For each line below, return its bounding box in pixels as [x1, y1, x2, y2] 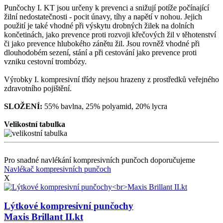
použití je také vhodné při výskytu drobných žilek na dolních [4, 21, 194, 30]
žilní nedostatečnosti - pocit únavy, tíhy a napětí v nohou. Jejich [4, 12, 202, 21]
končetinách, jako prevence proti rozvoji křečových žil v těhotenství [4, 30, 216, 39]
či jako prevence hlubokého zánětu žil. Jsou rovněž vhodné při [4, 39, 200, 48]
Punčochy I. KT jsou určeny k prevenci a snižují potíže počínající [4, 3, 209, 12]
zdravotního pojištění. [4, 84, 72, 93]
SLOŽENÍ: [4, 102, 42, 111]
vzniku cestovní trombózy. [4, 57, 87, 66]
